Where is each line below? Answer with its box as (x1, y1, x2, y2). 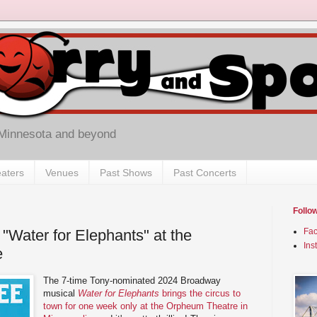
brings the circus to (159, 287, 241, 299)
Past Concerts (173, 166, 236, 178)
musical (43, 287, 79, 299)
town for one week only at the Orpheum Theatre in (43, 300, 248, 311)
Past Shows (100, 166, 152, 178)
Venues (45, 166, 79, 178)
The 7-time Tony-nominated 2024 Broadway (43, 275, 221, 286)
